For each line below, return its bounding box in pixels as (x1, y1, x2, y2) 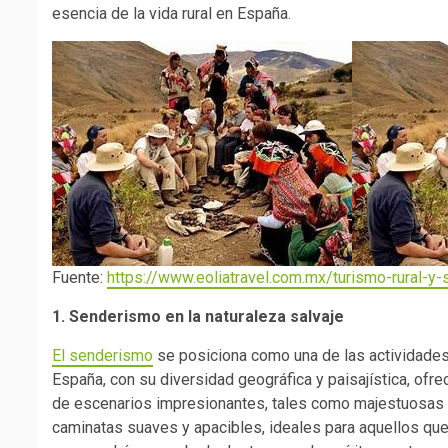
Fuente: (52, 268, 107, 288)
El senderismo (52, 346, 153, 366)
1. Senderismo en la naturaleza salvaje (52, 307, 344, 327)
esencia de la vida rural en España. (52, 4, 295, 24)
